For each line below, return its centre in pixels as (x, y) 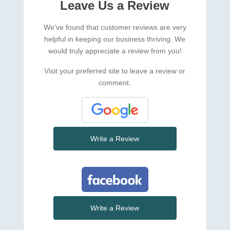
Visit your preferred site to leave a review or (115, 71)
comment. (115, 83)
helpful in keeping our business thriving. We (115, 39)
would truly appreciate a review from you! (115, 51)
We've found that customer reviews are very (115, 27)
